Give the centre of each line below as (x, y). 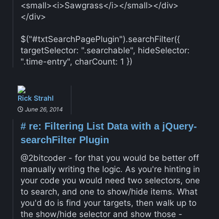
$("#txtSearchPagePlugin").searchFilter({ (100, 39)
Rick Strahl (35, 98)
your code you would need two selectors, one (110, 180)
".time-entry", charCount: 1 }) (76, 61)
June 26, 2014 (43, 109)
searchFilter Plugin (65, 140)
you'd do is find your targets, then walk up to (108, 203)
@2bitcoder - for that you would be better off (109, 158)
